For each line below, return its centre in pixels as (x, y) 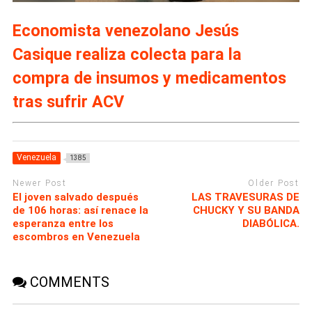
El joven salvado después (75, 197)
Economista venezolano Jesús (125, 30)
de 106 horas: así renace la (80, 211)
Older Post (274, 183)
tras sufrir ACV (68, 101)
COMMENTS (68, 282)
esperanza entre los (63, 224)
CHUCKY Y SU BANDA (247, 211)
